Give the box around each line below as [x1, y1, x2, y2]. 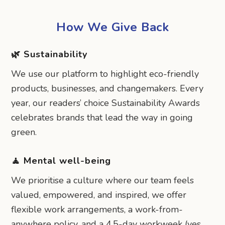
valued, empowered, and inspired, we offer [11, 189, 187, 201]
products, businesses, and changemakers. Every [11, 82, 204, 95]
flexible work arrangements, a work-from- [11, 203, 183, 216]
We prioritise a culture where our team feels [11, 174, 194, 187]
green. [11, 126, 37, 139]
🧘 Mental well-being [11, 155, 111, 167]
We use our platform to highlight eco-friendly [11, 68, 199, 80]
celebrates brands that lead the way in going [11, 111, 193, 124]
